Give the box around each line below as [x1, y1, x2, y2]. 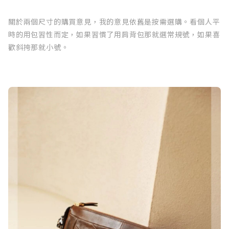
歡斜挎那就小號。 [8, 41, 69, 52]
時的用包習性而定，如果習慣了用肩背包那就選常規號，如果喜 [8, 29, 220, 39]
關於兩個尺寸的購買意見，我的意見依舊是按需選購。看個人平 [8, 16, 220, 27]
